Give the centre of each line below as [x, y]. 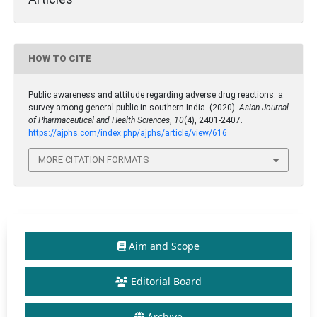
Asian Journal [264, 107]
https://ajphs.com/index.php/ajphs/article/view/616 [128, 133]
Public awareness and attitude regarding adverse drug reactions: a [156, 94]
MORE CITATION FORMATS [94, 160]
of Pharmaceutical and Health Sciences [99, 120]
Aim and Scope [164, 246]
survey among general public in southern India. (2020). [134, 107]
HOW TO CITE [60, 59]
